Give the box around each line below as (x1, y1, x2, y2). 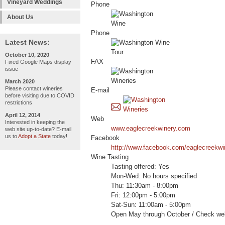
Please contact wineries (5, 85, 63, 91)
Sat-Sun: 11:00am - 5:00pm (111, 201, 191, 209)
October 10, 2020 (5, 52, 49, 58)
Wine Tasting (91, 154, 129, 161)
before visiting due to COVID (5, 92, 74, 98)
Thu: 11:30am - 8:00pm (111, 182, 178, 190)
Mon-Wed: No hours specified (111, 173, 197, 180)
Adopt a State (18, 133, 51, 139)
